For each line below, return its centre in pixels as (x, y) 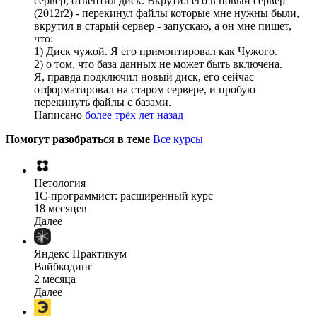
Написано (59, 115)
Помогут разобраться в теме (79, 139)
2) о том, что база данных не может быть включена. (158, 64)
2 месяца (55, 279)
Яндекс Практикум (80, 254)
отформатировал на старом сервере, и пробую (145, 90)
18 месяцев (60, 209)
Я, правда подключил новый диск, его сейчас (144, 77)
